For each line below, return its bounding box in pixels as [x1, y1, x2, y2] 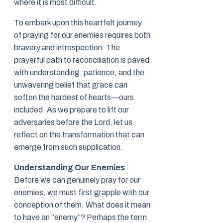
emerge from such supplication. [14, 143, 123, 152]
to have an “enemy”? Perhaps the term [14, 213, 147, 222]
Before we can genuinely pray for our [14, 176, 140, 185]
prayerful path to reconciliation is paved [14, 56, 149, 65]
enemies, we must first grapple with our [14, 188, 149, 197]
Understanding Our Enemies [14, 163, 125, 172]
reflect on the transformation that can [14, 130, 144, 139]
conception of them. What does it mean [14, 201, 150, 210]
